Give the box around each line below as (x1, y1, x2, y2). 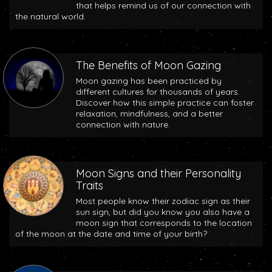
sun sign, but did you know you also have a (76, 206, 250, 217)
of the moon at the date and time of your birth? (15, 228, 207, 239)
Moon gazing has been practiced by (76, 75, 222, 86)
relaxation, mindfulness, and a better (76, 108, 223, 119)
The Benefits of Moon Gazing (76, 58, 221, 72)
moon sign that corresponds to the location (76, 217, 252, 228)
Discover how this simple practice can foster (76, 97, 254, 108)
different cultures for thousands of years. (76, 86, 240, 97)
